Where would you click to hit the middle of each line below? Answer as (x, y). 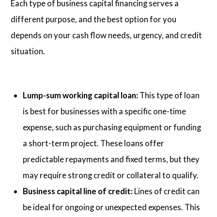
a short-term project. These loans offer (94, 143)
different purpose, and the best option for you (94, 19)
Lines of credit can (166, 191)
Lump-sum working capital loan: (81, 95)
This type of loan (169, 95)
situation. (28, 51)
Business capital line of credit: (78, 191)
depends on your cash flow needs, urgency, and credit (107, 35)
